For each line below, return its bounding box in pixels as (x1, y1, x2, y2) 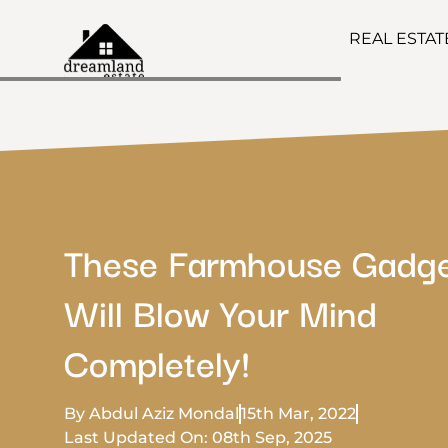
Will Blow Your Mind (64, 282, 377, 339)
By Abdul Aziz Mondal (64, 404, 239, 423)
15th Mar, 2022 (241, 404, 356, 423)
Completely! (64, 332, 250, 389)
